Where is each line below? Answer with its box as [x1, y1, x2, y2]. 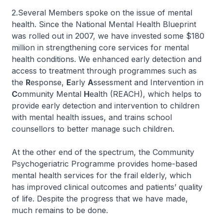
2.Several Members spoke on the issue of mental [12, 8, 192, 17]
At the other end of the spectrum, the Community [12, 147, 194, 157]
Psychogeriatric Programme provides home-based [12, 159, 197, 169]
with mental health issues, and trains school [12, 112, 172, 122]
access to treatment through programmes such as [12, 66, 197, 76]
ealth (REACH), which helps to [90, 89, 201, 99]
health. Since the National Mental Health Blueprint [12, 19, 196, 29]
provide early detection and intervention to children [12, 101, 200, 110]
